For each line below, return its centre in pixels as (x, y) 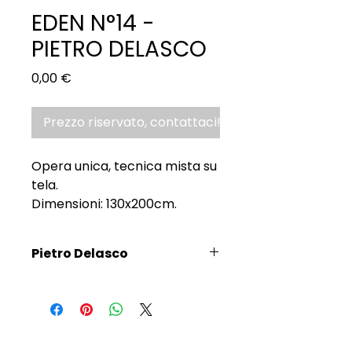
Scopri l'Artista (72, 282)
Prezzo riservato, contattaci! (132, 122)
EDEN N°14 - (93, 23)
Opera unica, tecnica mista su (124, 166)
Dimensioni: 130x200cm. (104, 203)
